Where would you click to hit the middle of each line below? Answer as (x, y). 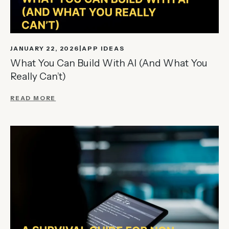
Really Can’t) (38, 77)
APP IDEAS (103, 49)
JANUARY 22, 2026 (45, 49)
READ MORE (33, 98)
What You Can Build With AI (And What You (109, 63)
